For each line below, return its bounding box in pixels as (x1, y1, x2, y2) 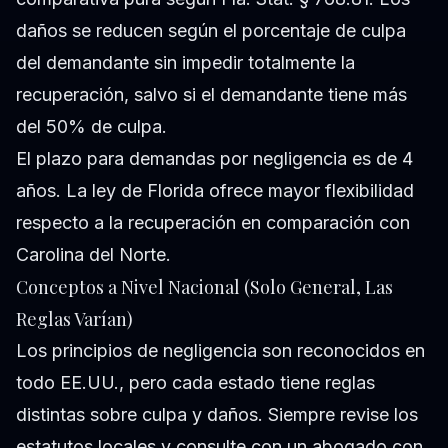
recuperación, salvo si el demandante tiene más (16, 83, 407, 105)
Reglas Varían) (16, 306, 133, 331)
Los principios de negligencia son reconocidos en (16, 339, 425, 361)
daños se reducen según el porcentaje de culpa (16, 19, 406, 41)
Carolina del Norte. (16, 243, 171, 265)
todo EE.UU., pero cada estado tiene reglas (16, 371, 375, 393)
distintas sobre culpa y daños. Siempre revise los (16, 403, 418, 425)
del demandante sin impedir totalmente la (16, 51, 355, 73)
